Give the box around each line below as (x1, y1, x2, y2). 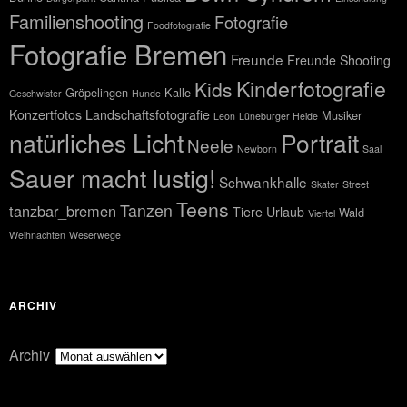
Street (342, 177, 369, 191)
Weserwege (69, 228, 121, 242)
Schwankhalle (219, 172, 307, 192)
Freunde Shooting (287, 51, 391, 69)
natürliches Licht (9, 124, 184, 160)
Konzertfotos (9, 105, 82, 124)
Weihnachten (9, 228, 65, 242)
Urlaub (266, 203, 304, 221)
